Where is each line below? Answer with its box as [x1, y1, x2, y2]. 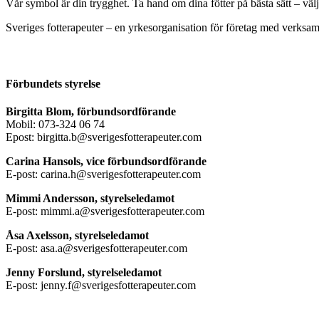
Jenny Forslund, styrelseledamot [6, 266, 162, 279]
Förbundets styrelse [6, 77, 100, 90]
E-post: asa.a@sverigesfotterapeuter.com [6, 242, 187, 255]
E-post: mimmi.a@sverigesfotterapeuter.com [6, 205, 204, 218]
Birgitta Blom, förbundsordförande [6, 105, 176, 118]
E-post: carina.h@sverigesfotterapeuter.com [6, 168, 201, 181]
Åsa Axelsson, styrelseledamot [6, 229, 149, 242]
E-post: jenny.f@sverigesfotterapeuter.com [6, 279, 196, 292]
